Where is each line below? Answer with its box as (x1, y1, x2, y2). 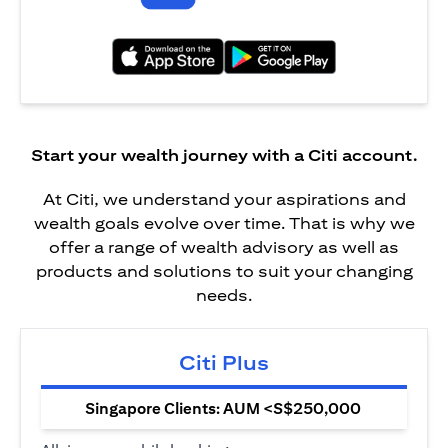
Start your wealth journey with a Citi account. (31, 146, 417, 166)
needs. (196, 286, 252, 306)
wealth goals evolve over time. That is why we (33, 214, 415, 234)
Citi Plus (179, 351, 269, 375)
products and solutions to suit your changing (35, 262, 413, 282)
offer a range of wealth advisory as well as (49, 238, 399, 258)
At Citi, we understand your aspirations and (42, 190, 406, 210)
